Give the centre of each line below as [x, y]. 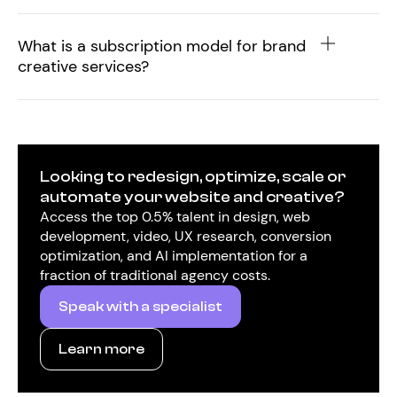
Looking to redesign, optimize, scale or [193, 177]
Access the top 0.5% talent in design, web [175, 217]
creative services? [83, 66]
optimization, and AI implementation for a [174, 256]
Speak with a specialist [140, 307]
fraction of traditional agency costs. [155, 275]
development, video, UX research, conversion [186, 236]
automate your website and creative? [192, 197]
